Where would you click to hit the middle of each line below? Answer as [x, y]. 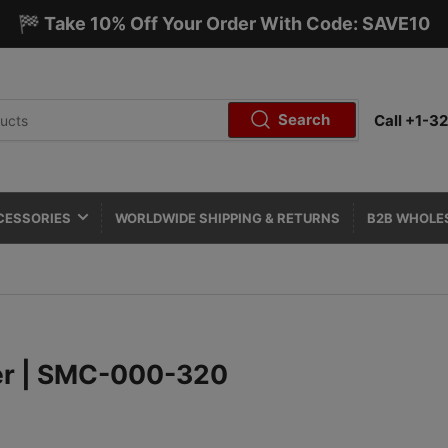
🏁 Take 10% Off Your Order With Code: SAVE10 [224, 23]
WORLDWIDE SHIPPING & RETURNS [227, 218]
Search [304, 119]
